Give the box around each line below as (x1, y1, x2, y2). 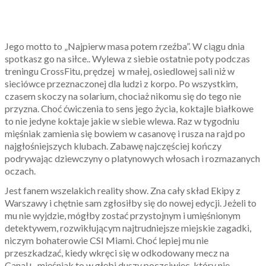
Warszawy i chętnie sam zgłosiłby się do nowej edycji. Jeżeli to (5, 197, 256, 208)
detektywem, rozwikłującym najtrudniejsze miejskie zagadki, (5, 221, 251, 233)
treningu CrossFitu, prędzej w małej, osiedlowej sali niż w (5, 65, 235, 77)
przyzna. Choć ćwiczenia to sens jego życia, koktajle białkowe (5, 102, 254, 114)
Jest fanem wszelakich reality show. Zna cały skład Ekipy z (5, 184, 240, 196)
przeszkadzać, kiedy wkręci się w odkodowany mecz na (5, 246, 229, 258)
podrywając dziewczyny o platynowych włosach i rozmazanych (5, 152, 260, 164)
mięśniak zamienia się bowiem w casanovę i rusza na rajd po (5, 127, 245, 139)
